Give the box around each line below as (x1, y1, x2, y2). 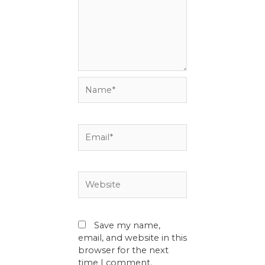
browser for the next (78, 244, 169, 256)
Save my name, (94, 219, 160, 231)
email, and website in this (78, 232, 187, 243)
